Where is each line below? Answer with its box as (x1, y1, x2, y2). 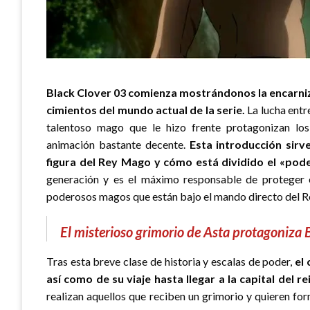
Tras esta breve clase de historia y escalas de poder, (46, 254, 295, 268)
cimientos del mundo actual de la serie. (46, 102, 245, 116)
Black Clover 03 (46, 85, 127, 99)
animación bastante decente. (46, 137, 190, 151)
